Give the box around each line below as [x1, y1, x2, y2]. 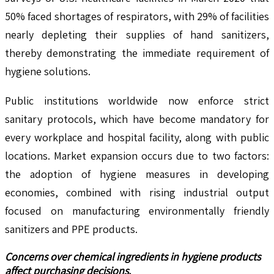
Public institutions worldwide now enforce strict [5, 93, 269, 108]
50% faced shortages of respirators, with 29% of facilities [5, 9, 269, 23]
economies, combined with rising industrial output [5, 185, 269, 199]
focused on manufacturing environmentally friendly [5, 203, 269, 218]
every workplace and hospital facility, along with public [5, 130, 269, 144]
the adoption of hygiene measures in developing [5, 166, 269, 181]
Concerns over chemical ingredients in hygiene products [5, 249, 261, 264]
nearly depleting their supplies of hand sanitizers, [5, 27, 269, 42]
